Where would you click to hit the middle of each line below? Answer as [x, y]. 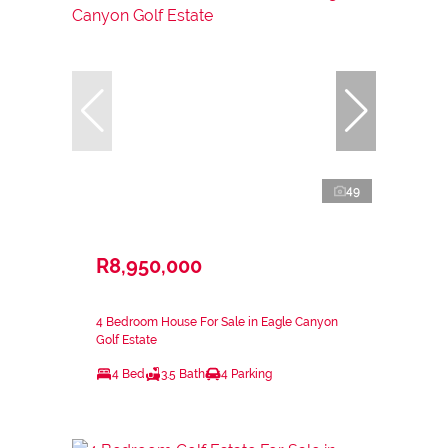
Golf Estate [126, 340]
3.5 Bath [183, 374]
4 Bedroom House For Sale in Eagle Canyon [217, 322]
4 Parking [246, 374]
